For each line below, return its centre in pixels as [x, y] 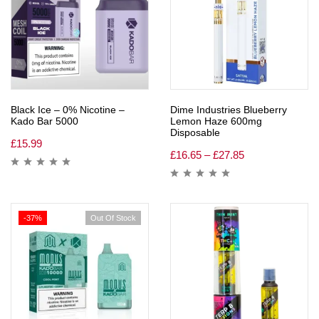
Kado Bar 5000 [45, 121]
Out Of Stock [113, 218]
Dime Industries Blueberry [229, 109]
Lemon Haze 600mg [216, 121]
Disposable [195, 132]
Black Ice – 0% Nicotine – [68, 109]
